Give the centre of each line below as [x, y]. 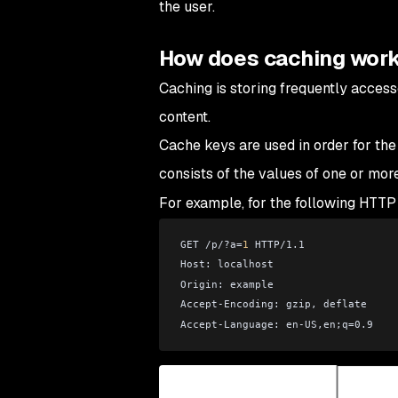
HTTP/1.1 [276, 244]
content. [184, 117]
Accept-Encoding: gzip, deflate [273, 304]
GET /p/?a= [211, 244]
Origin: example [227, 284]
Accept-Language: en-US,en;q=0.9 [276, 324]
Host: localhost [227, 264]
